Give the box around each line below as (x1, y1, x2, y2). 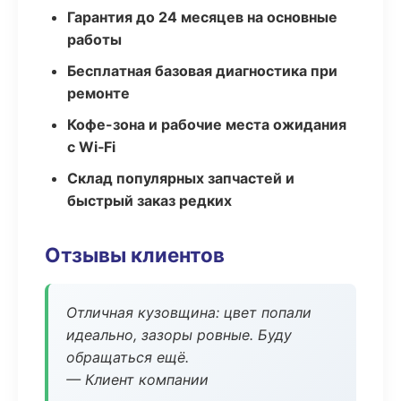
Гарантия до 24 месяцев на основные (67, 8, 337, 26)
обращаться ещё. (66, 348, 189, 366)
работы (67, 30, 122, 48)
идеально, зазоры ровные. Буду (66, 326, 292, 344)
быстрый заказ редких (67, 192, 232, 209)
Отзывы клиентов (45, 243, 225, 267)
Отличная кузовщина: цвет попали (66, 303, 311, 321)
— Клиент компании (66, 371, 209, 388)
